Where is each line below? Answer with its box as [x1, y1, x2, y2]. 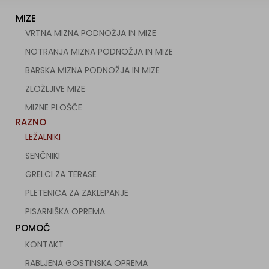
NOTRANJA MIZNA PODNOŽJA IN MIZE [25, 46, 174, 58]
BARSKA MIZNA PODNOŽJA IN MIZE [25, 64, 160, 76]
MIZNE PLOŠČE [25, 101, 83, 113]
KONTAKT [25, 238, 64, 250]
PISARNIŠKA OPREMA [25, 205, 106, 217]
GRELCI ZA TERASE [25, 168, 97, 180]
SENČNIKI [25, 150, 61, 162]
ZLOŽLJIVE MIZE [25, 83, 86, 95]
